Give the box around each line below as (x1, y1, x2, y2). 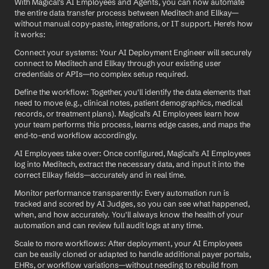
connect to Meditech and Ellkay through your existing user (14, 58, 221, 68)
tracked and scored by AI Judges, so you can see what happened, (14, 199, 250, 208)
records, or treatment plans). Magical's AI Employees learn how (14, 109, 240, 118)
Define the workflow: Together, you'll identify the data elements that (14, 87, 250, 97)
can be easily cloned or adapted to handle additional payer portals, (14, 249, 251, 259)
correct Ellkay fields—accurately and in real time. (14, 170, 186, 180)
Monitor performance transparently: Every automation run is (14, 188, 229, 198)
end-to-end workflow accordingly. (14, 130, 138, 140)
